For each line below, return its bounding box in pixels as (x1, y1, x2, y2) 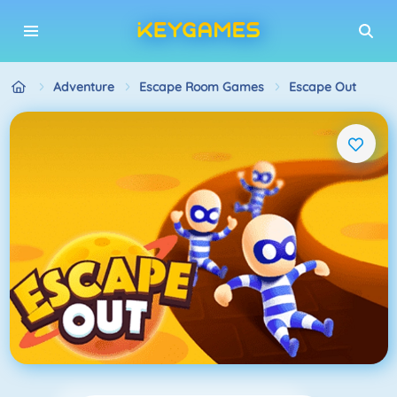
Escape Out (288, 78, 356, 95)
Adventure (52, 78, 114, 95)
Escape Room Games (138, 78, 264, 95)
